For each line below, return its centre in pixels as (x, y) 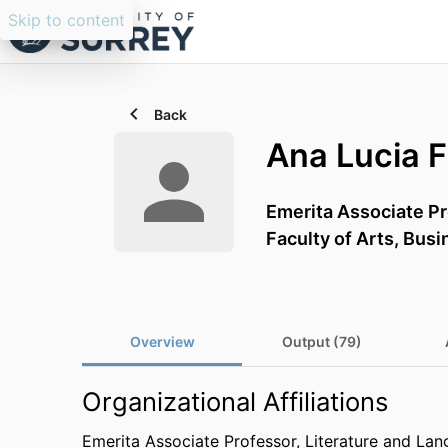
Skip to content (66, 20)
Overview (162, 341)
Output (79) (322, 341)
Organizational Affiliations (235, 401)
